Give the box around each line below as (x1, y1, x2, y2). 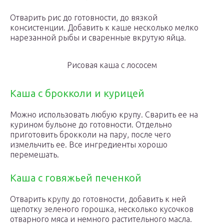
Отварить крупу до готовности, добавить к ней (10, 194, 186, 203)
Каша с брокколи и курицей (10, 87, 144, 99)
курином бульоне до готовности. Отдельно (10, 120, 172, 129)
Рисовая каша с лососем (67, 60, 157, 69)
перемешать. (10, 150, 59, 159)
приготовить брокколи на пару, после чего (10, 130, 171, 139)
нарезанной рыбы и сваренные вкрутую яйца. (10, 33, 186, 42)
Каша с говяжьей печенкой (10, 172, 141, 183)
